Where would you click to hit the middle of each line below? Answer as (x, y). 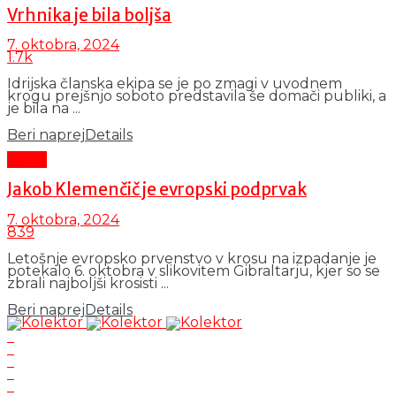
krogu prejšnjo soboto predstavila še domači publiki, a (197, 96)
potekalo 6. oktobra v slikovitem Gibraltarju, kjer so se (194, 270)
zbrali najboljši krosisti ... (88, 283)
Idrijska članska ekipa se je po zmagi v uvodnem (175, 84)
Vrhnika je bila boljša (89, 15)
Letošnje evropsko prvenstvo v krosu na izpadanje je (192, 258)
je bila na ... (44, 109)
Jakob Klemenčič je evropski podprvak (157, 190)
